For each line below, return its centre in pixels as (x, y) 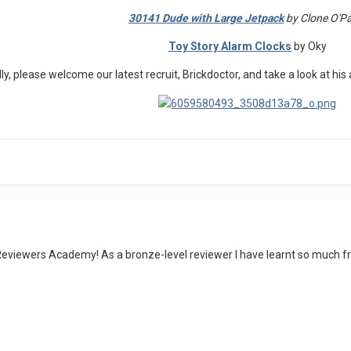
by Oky (309, 46)
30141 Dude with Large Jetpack (206, 18)
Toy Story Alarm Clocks (230, 46)
